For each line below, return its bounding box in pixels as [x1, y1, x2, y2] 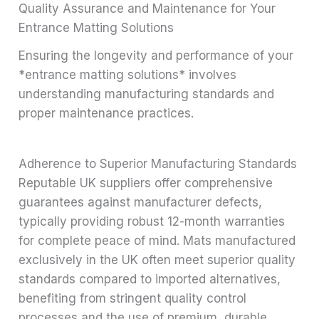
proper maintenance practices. [19, 105, 194, 120]
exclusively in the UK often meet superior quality [19, 252, 296, 267]
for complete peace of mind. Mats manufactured [19, 233, 296, 248]
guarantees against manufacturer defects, [19, 194, 263, 209]
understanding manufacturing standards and [19, 86, 275, 101]
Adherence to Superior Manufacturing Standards [19, 156, 298, 171]
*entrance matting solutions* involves [19, 67, 237, 82]
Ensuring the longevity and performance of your [19, 48, 294, 63]
